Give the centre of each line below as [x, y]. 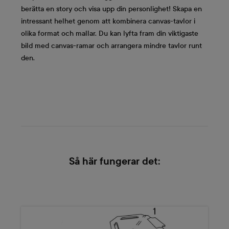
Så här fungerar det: [114, 162]
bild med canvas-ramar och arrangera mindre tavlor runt [111, 45]
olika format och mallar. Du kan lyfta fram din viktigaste [110, 33]
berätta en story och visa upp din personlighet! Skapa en [111, 9]
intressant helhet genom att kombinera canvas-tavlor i [108, 21]
